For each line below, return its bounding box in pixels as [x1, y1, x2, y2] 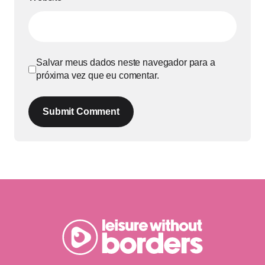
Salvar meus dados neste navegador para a [36, 57, 215, 68]
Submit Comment [43, 106, 119, 117]
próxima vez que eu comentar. [36, 70, 159, 81]
